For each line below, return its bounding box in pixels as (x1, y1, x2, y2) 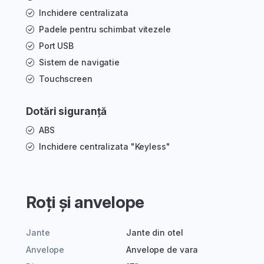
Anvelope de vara (126, 245, 198, 255)
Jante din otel (126, 227, 183, 238)
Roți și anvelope (26, 192, 145, 213)
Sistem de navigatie (38, 57, 120, 68)
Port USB (38, 41, 74, 51)
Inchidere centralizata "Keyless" (38, 141, 170, 152)
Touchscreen (38, 74, 93, 84)
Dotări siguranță (26, 105, 107, 118)
